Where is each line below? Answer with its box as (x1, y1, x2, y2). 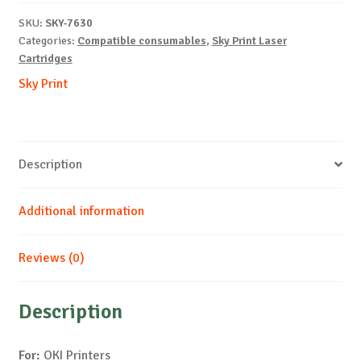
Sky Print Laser (211, 33, 287, 48)
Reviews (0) (18, 249, 85, 266)
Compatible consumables (77, 33, 206, 48)
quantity (17, 63, 63, 80)
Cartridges (18, 51, 73, 65)
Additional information (18, 202, 144, 219)
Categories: (18, 33, 77, 48)
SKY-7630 (44, 15, 93, 30)
